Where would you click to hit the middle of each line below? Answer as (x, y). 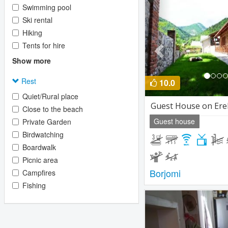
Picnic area (40, 160)
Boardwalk (39, 147)
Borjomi (165, 173)
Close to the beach (53, 109)
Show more (32, 61)
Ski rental (37, 20)
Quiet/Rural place (50, 96)
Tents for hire (44, 45)
